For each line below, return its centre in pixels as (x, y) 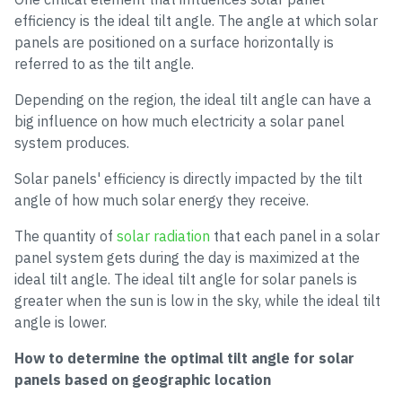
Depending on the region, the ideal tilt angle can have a (193, 100)
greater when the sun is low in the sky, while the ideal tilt (197, 301)
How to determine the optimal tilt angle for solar (184, 358)
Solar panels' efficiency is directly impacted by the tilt (188, 179)
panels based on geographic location (143, 380)
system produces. (72, 143)
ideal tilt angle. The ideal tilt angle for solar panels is (186, 279)
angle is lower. (61, 322)
